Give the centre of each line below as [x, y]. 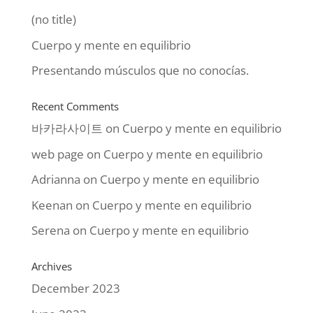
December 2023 [75, 288]
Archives [51, 266]
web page [57, 154]
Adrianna [56, 179]
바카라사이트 [67, 128]
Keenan [52, 205]
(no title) [53, 19]
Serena [50, 230]
